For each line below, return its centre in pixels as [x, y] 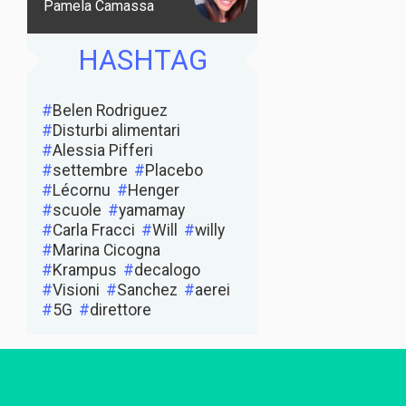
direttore [121, 309]
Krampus [85, 270]
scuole [77, 210]
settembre [90, 170]
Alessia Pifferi [103, 150]
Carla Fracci [94, 230]
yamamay [152, 210]
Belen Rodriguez [110, 110]
